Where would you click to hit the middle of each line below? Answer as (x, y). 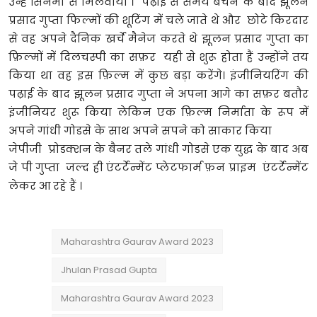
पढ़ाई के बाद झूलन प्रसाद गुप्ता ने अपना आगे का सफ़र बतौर (158, 93)
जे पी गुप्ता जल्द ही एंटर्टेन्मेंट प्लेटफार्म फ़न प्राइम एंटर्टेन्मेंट (158, 167)
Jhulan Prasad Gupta (109, 270)
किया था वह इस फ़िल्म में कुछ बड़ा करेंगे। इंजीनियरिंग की (158, 75)
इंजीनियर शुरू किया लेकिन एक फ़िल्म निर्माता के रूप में (158, 112)
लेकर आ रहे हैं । (45, 185)
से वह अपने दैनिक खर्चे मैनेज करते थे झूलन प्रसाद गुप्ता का (158, 38)
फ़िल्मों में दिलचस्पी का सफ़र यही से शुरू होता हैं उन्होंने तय (158, 57)
